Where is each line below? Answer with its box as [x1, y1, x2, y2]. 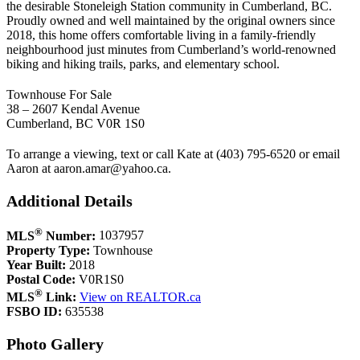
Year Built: [6, 257, 66, 272]
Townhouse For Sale [6, 88, 112, 102]
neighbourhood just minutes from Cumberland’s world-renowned [6, 43, 336, 57]
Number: [43, 228, 96, 243]
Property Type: [6, 243, 90, 257]
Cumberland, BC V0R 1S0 [6, 117, 145, 131]
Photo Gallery [6, 334, 104, 353]
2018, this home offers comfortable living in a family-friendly [6, 28, 316, 43]
